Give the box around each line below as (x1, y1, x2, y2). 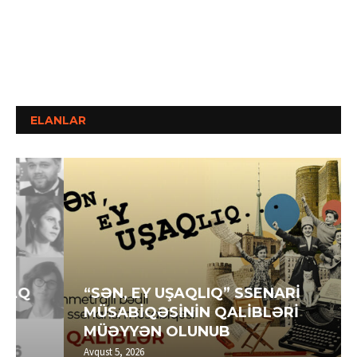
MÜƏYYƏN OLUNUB (36, 323, 182, 341)
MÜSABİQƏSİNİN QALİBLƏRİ (36, 304, 251, 322)
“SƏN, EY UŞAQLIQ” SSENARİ (36, 284, 253, 303)
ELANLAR (30, 113, 86, 128)
